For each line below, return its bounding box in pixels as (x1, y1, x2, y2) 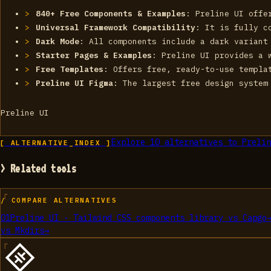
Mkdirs (15, 225, 44, 237)
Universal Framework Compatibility (36, 22, 196, 33)
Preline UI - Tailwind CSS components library (10, 212, 223, 224)
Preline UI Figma (36, 77, 114, 88)
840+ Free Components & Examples (36, 8, 186, 19)
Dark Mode (36, 36, 80, 47)
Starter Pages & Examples (36, 50, 152, 60)
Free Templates (36, 64, 104, 74)
